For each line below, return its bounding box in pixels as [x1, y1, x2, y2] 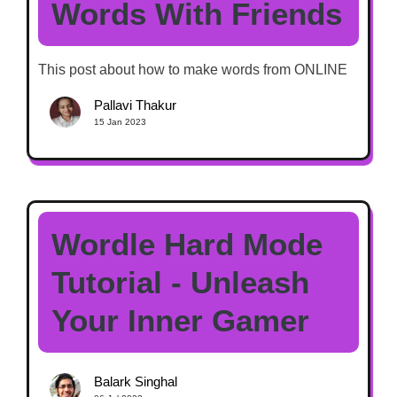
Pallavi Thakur [93, 97, 176, 113]
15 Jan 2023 [93, 117, 146, 128]
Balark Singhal [93, 374, 177, 390]
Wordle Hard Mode [51, 226, 323, 261]
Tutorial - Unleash [51, 264, 309, 300]
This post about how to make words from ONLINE [38, 61, 347, 77]
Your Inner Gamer [51, 302, 309, 338]
